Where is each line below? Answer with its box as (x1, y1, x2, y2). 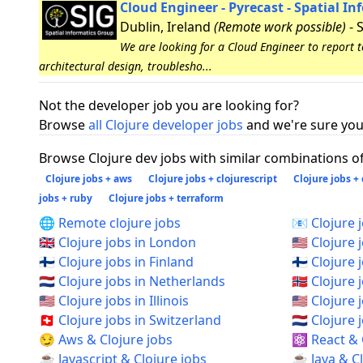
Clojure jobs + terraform (109, 191, 224, 205)
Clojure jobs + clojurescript (148, 172, 277, 186)
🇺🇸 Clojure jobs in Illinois (39, 292, 189, 310)
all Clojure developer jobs (88, 116, 243, 134)
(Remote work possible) (214, 18, 346, 36)
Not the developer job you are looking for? (39, 96, 299, 114)
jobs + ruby (39, 191, 92, 205)
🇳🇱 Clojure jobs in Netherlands (39, 272, 225, 290)
